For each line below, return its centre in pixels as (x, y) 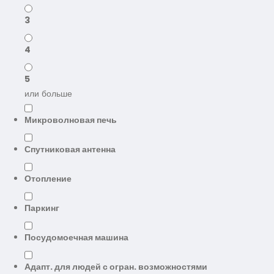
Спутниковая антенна (70, 149)
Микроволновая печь (71, 120)
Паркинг (42, 208)
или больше (48, 94)
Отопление (48, 179)
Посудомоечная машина (76, 237)
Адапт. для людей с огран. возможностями (116, 267)
